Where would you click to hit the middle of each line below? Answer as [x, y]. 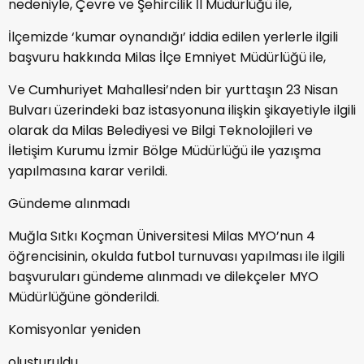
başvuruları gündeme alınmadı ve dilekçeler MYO [163, 276]
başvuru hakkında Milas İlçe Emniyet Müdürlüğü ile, [167, 57]
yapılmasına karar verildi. [88, 171]
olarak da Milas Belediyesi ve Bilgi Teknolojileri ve [160, 130]
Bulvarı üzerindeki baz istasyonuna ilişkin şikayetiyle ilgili [182, 110]
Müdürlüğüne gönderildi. [84, 297]
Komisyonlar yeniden [74, 329]
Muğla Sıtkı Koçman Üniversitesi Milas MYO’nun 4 [162, 236]
